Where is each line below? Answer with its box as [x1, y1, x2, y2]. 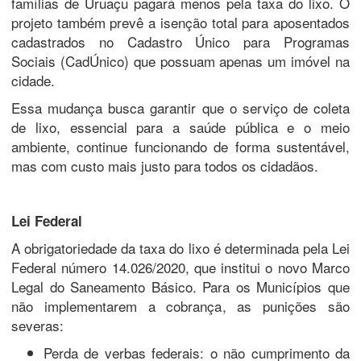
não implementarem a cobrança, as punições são [11, 295, 350, 316]
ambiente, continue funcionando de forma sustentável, [11, 135, 350, 156]
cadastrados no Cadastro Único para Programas [11, 31, 350, 52]
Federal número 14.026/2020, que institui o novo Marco [11, 256, 350, 277]
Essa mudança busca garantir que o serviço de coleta [11, 97, 350, 118]
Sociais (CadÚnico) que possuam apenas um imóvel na [11, 50, 350, 71]
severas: [11, 314, 64, 335]
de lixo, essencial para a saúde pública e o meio [11, 116, 350, 137]
